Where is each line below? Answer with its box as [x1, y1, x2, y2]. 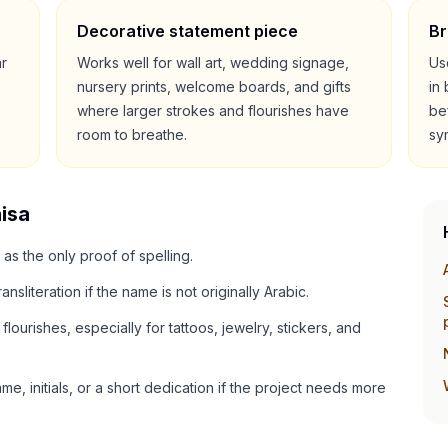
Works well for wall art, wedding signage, [77, 54, 350, 71]
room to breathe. [77, 126, 188, 143]
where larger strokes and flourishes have [77, 102, 350, 119]
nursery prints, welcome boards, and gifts [77, 78, 352, 95]
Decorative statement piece [77, 21, 299, 41]
